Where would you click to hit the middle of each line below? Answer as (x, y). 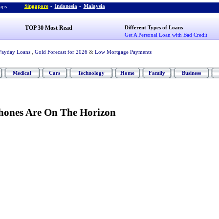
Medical (22, 73)
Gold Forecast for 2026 (61, 52)
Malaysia (94, 6)
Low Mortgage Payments (123, 52)
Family (157, 73)
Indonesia (66, 6)
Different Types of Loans (154, 27)
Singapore (36, 6)
